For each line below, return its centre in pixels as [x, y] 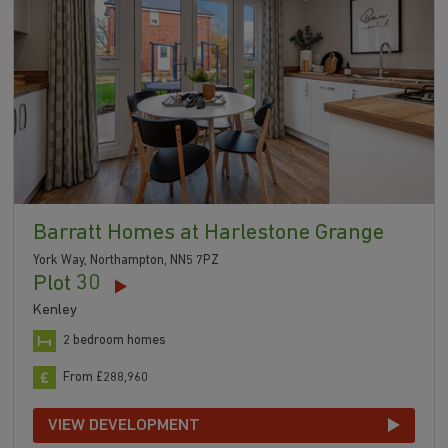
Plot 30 [67, 285]
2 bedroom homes [115, 341]
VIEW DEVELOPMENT [124, 425]
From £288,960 [106, 377]
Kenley [55, 311]
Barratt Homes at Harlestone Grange [209, 233]
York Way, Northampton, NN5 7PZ [126, 261]
